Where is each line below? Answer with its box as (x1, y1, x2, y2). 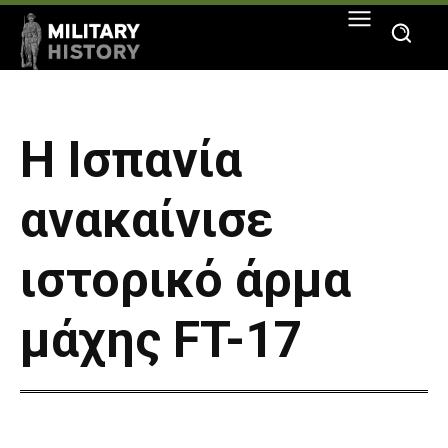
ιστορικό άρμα (20, 251, 351, 310)
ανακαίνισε (20, 191, 274, 250)
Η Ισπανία (20, 131, 242, 190)
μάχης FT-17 (20, 311, 303, 370)
